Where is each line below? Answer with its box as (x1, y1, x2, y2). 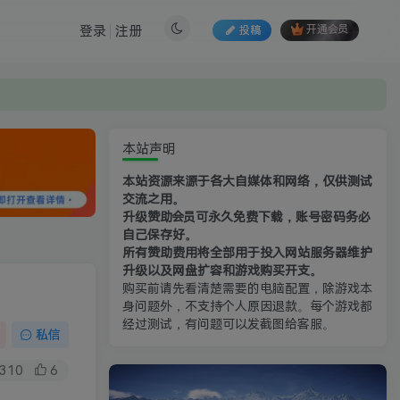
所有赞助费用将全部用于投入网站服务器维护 (122, 246, 372, 261)
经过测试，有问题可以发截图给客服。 (122, 317, 335, 332)
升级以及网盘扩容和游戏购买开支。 (122, 263, 322, 279)
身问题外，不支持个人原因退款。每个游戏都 (122, 299, 372, 314)
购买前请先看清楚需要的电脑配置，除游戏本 (122, 281, 372, 296)
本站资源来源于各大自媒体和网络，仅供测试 (122, 174, 372, 189)
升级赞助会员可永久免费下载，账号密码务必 (122, 210, 371, 225)
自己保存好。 (122, 228, 197, 243)
